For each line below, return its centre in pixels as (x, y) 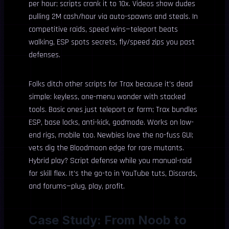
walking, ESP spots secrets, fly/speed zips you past (112, 42)
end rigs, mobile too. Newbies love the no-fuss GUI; (111, 135)
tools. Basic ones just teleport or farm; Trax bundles (113, 110)
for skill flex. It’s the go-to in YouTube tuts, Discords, (113, 174)
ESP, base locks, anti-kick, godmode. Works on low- (111, 122)
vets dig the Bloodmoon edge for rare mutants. (106, 148)
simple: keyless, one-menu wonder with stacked (107, 97)
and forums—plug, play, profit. (77, 186)
